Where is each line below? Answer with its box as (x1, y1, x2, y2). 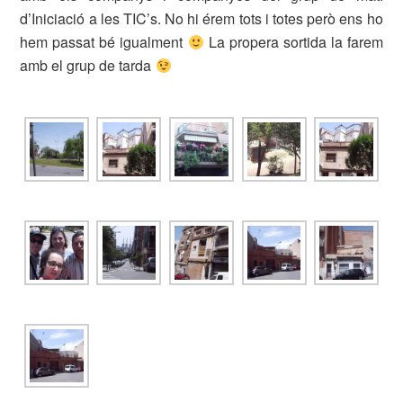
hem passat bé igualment (20, 31, 188, 52)
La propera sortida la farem (203, 31, 383, 52)
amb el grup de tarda (20, 55, 156, 76)
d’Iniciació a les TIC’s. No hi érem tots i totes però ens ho (20, 8, 383, 29)
